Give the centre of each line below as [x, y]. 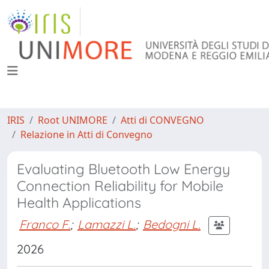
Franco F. [45, 224]
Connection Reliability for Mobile [120, 186]
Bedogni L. [172, 224]
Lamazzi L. [107, 224]
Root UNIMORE [73, 120]
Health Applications [79, 203]
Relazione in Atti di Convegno [86, 134]
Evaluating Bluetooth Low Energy [123, 169]
